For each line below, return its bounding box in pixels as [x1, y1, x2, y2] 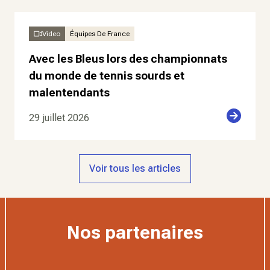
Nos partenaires [67, 222, 203, 243]
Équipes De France [69, 30, 130, 38]
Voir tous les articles [89, 163, 181, 174]
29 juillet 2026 [29, 112, 89, 124]
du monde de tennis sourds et [29, 69, 184, 82]
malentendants [29, 86, 110, 99]
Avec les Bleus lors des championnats [29, 52, 227, 65]
